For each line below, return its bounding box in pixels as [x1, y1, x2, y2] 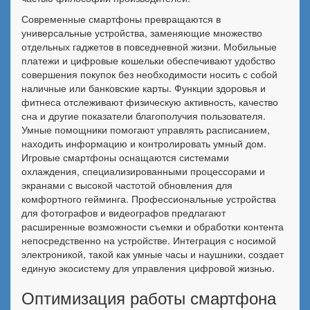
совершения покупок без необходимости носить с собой [21, 67, 277, 81]
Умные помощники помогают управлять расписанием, [21, 122, 270, 136]
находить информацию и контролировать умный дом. [21, 136, 266, 150]
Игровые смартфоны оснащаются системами [21, 150, 229, 164]
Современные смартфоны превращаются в [21, 12, 221, 26]
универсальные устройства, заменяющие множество [21, 26, 262, 39]
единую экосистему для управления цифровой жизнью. [21, 261, 275, 275]
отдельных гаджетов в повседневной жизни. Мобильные [21, 39, 277, 53]
